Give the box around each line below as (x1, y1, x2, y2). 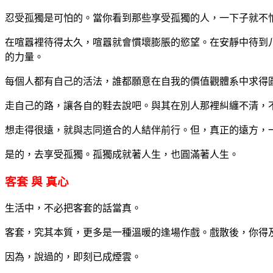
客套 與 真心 (5, 175, 69, 188)
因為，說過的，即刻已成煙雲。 (5, 252, 141, 263)
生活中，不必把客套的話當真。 (5, 203, 141, 214)
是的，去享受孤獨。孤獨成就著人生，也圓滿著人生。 (5, 149, 239, 160)
